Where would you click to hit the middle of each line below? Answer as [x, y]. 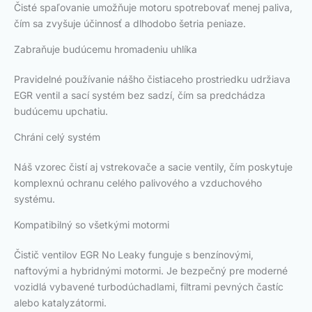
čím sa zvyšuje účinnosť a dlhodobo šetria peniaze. [130, 24]
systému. [34, 199]
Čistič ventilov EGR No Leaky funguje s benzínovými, [134, 255]
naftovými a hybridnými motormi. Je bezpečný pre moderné [151, 271]
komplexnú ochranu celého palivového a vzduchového [138, 183]
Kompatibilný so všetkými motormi [92, 225]
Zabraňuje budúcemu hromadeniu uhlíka [106, 49]
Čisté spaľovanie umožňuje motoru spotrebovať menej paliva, [153, 8]
